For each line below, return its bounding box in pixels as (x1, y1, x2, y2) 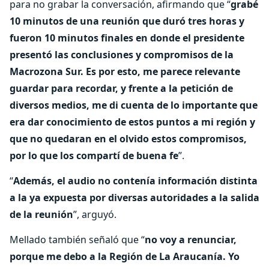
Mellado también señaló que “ (10, 233, 145, 246)
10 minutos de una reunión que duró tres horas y (10, 14, 244, 28)
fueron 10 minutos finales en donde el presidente (10, 31, 244, 44)
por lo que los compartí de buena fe (10, 149, 178, 162)
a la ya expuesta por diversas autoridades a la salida (10, 191, 259, 204)
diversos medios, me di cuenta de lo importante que (10, 98, 258, 112)
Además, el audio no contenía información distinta (13, 174, 258, 187)
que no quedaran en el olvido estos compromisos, (10, 132, 247, 145)
